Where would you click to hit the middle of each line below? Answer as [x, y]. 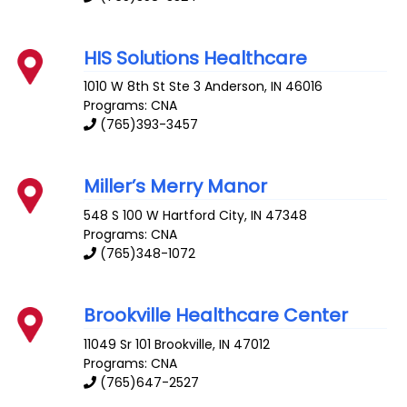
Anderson [235, 87]
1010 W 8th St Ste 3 [143, 87]
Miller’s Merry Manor [176, 187]
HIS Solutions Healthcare [196, 58]
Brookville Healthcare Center [216, 316]
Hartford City [204, 216]
